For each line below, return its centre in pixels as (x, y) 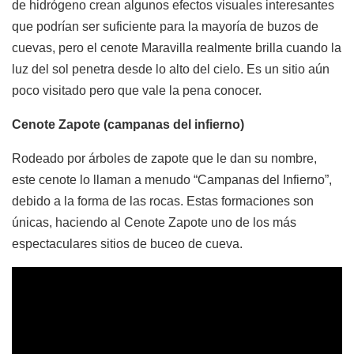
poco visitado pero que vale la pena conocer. (137, 91)
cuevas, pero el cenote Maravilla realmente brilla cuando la (177, 48)
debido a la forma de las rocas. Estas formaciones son (163, 201)
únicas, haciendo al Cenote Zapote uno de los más (154, 223)
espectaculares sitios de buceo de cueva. (127, 244)
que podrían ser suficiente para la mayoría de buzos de (165, 27)
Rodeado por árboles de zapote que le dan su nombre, (164, 159)
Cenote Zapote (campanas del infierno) (128, 125)
